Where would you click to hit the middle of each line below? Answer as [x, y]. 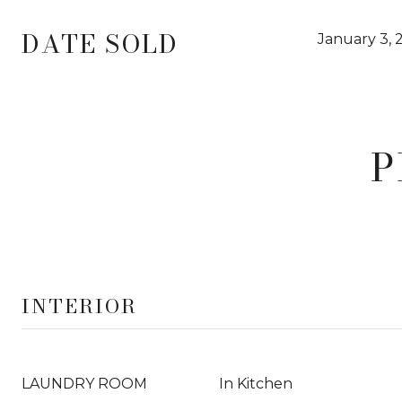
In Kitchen [256, 384]
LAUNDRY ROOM [84, 384]
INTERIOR [79, 306]
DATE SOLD [100, 44]
